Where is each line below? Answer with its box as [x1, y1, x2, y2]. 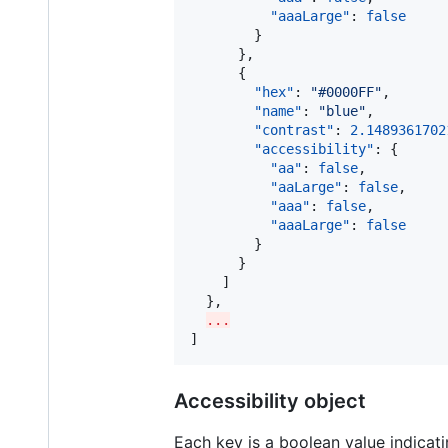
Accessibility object [174, 388, 366, 413]
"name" [254, 102, 302, 119]
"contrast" [254, 121, 334, 138]
